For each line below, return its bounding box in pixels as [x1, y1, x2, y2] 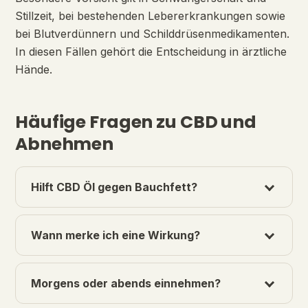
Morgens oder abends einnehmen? [31, 276, 221, 291]
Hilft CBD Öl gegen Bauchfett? [31, 180, 197, 195]
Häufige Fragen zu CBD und [15, 110, 256, 135]
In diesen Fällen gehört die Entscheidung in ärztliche [15, 45, 287, 59]
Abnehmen [15, 132, 113, 157]
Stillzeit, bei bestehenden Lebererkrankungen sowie [15, 9, 285, 23]
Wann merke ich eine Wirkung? [31, 228, 200, 243]
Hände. [15, 63, 52, 77]
